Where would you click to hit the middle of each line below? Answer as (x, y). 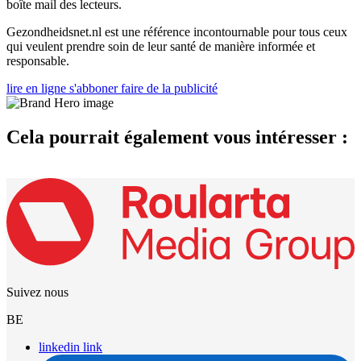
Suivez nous (37, 293)
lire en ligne (36, 88)
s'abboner (93, 88)
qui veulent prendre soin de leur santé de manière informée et (161, 46)
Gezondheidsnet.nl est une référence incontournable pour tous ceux (177, 31)
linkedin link (71, 347)
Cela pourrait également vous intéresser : (177, 137)
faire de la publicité (169, 88)
